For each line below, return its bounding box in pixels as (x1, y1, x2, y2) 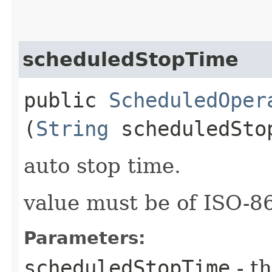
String (36, 116, 109, 141)
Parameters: (24, 227, 146, 248)
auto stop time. (24, 153, 181, 178)
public (24, 87, 109, 112)
